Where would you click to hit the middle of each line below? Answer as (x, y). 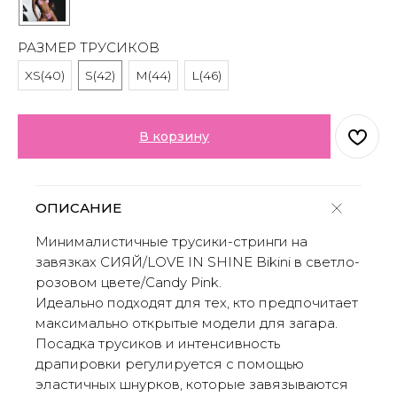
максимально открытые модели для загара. (187, 323)
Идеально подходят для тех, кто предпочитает (197, 303)
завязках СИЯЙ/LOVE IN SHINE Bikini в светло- (198, 262)
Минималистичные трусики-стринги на (171, 242)
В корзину (174, 137)
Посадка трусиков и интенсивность (158, 344)
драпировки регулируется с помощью (170, 364)
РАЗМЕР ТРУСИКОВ (89, 48)
